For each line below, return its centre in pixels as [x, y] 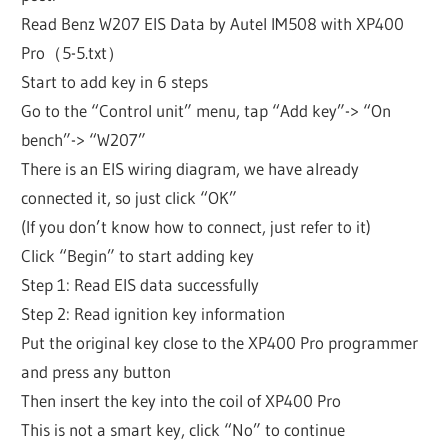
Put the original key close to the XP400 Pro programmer [220, 342]
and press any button [96, 371]
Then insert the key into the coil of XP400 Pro [181, 400]
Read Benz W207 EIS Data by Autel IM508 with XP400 [213, 23]
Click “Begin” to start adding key [138, 255]
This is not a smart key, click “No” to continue [183, 429]
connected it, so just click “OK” [129, 197]
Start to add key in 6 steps [115, 81]
